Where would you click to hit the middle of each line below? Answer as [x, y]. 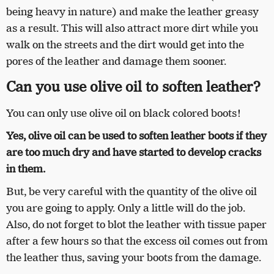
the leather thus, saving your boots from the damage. [134, 257]
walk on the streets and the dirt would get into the [125, 44]
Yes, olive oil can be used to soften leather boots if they [136, 135]
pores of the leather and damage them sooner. [116, 61]
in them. [26, 168]
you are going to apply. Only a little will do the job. [126, 208]
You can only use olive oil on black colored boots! [124, 113]
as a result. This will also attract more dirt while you [132, 28]
